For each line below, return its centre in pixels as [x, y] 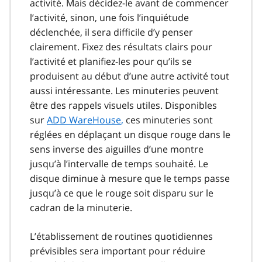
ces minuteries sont [168, 120]
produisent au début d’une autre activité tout [130, 76]
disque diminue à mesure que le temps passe [130, 178]
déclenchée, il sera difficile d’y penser [111, 32]
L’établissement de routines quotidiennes [121, 236]
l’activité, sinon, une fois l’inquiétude [109, 17]
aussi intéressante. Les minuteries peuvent [124, 90]
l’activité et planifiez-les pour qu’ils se [111, 61]
